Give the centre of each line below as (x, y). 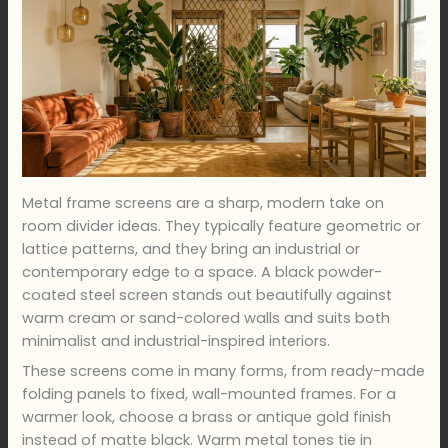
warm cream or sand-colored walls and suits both (206, 317)
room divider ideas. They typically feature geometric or (222, 225)
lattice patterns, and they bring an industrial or (191, 248)
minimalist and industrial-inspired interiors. (176, 340)
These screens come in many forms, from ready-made (224, 371)
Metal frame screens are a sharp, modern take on (203, 202)
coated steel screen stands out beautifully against (207, 294)
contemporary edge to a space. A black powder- (202, 271)
